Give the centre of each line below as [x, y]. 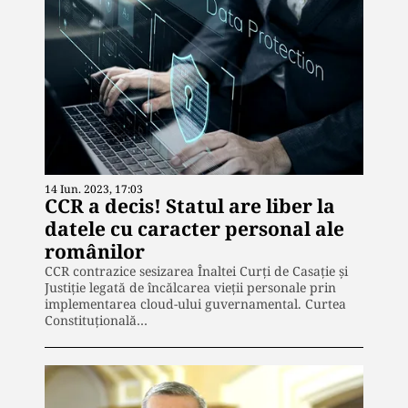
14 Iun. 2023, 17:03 [94, 189]
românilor [95, 251]
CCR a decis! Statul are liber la [190, 205]
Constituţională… [96, 320]
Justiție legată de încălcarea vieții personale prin [190, 287]
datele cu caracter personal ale [194, 228]
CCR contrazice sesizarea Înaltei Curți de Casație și [196, 270]
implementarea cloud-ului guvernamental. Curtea [195, 303]
